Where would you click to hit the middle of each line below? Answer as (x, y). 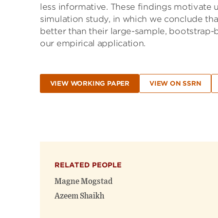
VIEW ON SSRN (175, 84)
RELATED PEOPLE (88, 165)
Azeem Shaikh (79, 196)
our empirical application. (93, 43)
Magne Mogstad (83, 182)
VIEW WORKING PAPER (90, 84)
